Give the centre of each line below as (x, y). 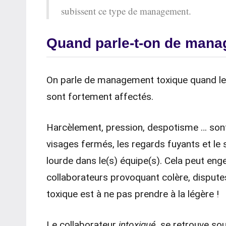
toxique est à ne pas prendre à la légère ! (133, 194)
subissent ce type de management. (126, 11)
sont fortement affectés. (100, 97)
